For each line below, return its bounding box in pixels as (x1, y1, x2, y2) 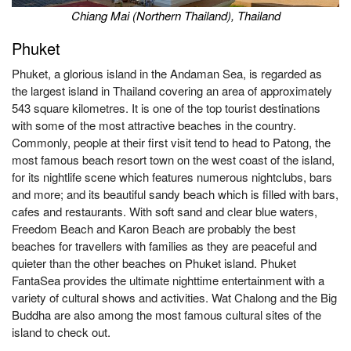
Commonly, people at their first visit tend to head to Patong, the (12, 134, 331, 150)
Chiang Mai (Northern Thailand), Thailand (71, 7, 280, 24)
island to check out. (12, 324, 110, 340)
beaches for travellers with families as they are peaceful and (12, 237, 317, 254)
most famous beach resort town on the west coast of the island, (12, 151, 335, 168)
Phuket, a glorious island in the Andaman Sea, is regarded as (12, 65, 322, 81)
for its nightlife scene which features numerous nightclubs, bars (12, 168, 332, 185)
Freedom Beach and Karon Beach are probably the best (12, 220, 295, 237)
